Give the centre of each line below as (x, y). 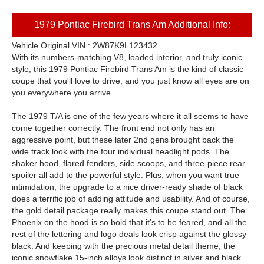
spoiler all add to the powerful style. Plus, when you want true (126, 175)
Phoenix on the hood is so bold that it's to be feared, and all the (129, 222)
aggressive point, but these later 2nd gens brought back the (123, 140)
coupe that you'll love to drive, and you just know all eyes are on (131, 81)
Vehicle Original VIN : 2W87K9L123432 (85, 45)
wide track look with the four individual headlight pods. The (121, 151)
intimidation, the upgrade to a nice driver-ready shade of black (127, 187)
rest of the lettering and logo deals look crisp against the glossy (129, 234)
